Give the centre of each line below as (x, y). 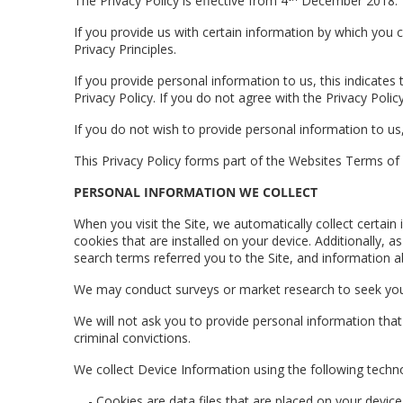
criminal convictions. (132, 338)
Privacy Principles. (125, 49)
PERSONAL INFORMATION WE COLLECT (196, 192)
